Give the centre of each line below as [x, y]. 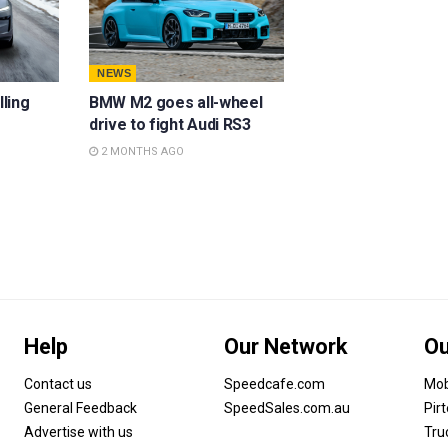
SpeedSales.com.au [287, 407]
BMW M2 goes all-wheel [176, 102]
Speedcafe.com [274, 383]
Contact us [58, 383]
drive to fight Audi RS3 [170, 124]
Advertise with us [78, 431]
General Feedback [80, 407]
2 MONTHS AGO [141, 151]
